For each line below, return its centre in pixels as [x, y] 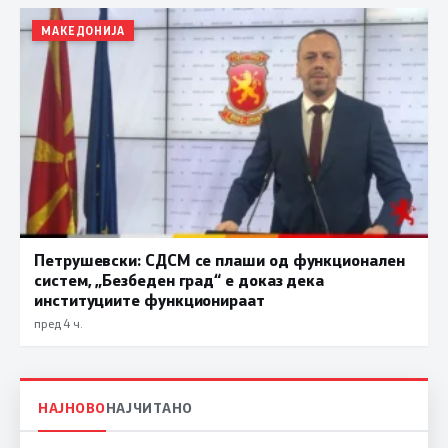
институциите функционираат [149, 300]
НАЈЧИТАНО [149, 407]
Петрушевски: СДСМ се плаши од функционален [219, 260]
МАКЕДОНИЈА [83, 31]
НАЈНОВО [72, 407]
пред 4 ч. [58, 323]
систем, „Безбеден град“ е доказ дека [179, 280]
